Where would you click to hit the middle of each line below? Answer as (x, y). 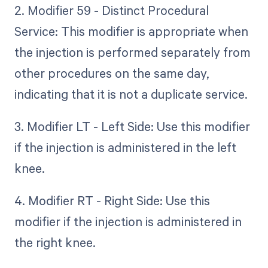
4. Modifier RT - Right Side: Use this (112, 201)
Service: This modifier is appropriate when (131, 31)
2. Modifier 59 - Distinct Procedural (111, 10)
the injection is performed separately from (132, 52)
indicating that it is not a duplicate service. (131, 94)
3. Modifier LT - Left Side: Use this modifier (132, 127)
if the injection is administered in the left (125, 147)
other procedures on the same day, (112, 73)
